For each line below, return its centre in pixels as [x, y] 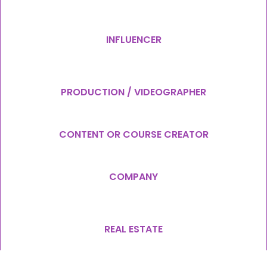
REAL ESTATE [133, 229]
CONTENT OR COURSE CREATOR [133, 135]
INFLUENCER [133, 40]
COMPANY [133, 177]
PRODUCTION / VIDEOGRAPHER [133, 92]
